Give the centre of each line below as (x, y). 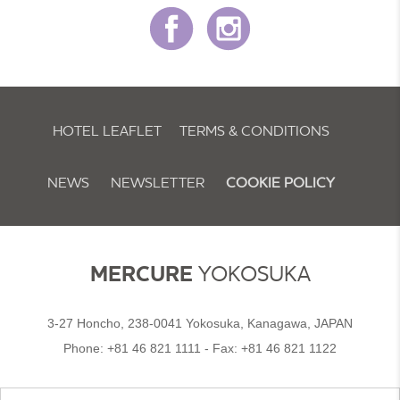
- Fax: (221, 348)
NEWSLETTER (158, 182)
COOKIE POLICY (280, 182)
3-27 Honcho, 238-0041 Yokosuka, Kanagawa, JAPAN (200, 323)
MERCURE (141, 275)
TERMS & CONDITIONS (254, 130)
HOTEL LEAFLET (107, 130)
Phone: (85, 348)
